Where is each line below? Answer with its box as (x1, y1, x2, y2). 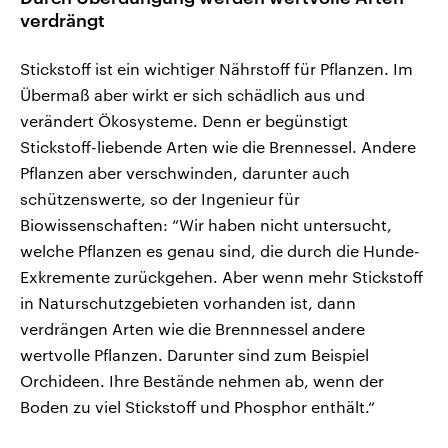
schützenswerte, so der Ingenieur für (20, 189, 300, 209)
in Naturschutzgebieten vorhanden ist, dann (20, 293, 356, 313)
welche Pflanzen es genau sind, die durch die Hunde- (20, 241, 420, 261)
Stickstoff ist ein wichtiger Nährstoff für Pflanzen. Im (20, 59, 413, 79)
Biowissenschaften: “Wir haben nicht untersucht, (20, 215, 392, 235)
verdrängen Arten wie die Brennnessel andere (20, 319, 365, 339)
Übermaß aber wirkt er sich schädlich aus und (20, 85, 365, 105)
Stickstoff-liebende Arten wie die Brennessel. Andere (20, 137, 416, 157)
